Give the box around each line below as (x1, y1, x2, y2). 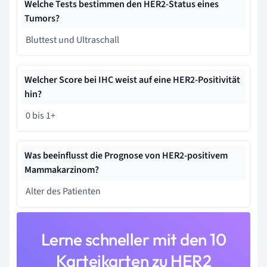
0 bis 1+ (26, 108, 55, 122)
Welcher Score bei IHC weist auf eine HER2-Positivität (24, 73, 240, 86)
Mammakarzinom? (24, 163, 99, 176)
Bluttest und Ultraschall (26, 33, 119, 46)
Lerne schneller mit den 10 (41, 228, 226, 250)
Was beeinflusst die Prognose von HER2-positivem (24, 148, 228, 162)
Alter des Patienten (26, 184, 101, 198)
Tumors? (24, 11, 60, 25)
